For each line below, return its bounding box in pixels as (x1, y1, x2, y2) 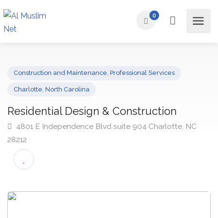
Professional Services (119, 75, 190, 84)
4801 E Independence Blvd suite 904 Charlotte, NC (15, 132, 214, 143)
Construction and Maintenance (15, 75, 116, 84)
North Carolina (49, 93, 97, 101)
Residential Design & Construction (8, 113, 192, 128)
